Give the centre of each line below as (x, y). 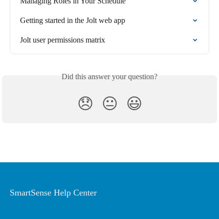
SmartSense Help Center (53, 193)
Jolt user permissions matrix (63, 40)
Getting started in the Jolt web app (73, 20)
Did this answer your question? (109, 76)
